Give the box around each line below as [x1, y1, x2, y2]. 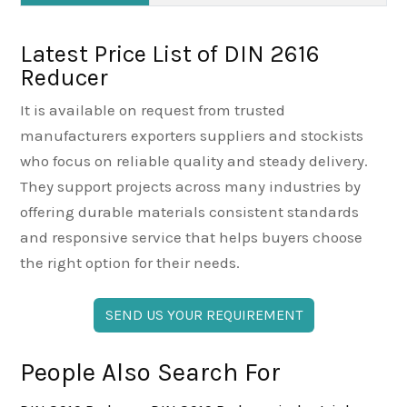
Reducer [19, 63, 108, 92]
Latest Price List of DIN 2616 [19, 39, 320, 68]
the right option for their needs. [19, 253, 240, 272]
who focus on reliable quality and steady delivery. [19, 151, 368, 170]
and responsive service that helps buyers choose [19, 227, 362, 246]
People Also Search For [19, 356, 281, 387]
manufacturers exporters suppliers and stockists [19, 125, 363, 144]
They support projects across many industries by [19, 176, 361, 195]
